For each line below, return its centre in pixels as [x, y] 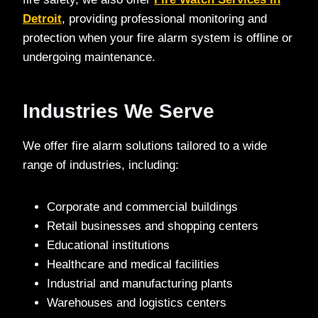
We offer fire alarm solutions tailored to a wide [145, 146]
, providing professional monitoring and [164, 19]
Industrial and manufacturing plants [140, 284]
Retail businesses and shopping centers [153, 226]
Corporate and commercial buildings [142, 207]
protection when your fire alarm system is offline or [158, 38]
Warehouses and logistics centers [137, 303]
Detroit [42, 19]
